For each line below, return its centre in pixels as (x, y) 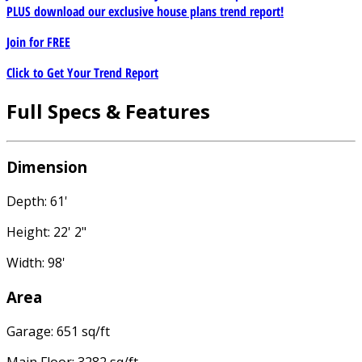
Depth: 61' (37, 202)
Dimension (47, 167)
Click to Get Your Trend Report (82, 72)
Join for (27, 42)
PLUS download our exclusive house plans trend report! (145, 11)
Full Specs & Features (108, 111)
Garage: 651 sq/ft (58, 331)
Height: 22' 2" (46, 232)
